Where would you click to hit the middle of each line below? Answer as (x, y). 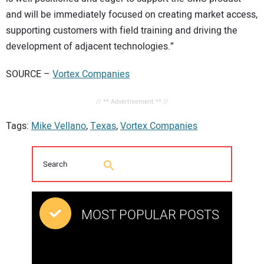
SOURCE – (29, 74)
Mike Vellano (59, 126)
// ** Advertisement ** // (132, 102)
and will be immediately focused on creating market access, (132, 15)
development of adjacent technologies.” (90, 47)
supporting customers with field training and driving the (122, 31)
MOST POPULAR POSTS (150, 215)
